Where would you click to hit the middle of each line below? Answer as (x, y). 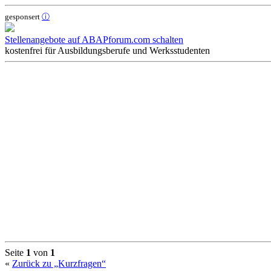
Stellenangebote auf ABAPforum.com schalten (94, 39)
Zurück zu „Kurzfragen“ (59, 263)
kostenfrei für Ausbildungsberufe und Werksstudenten (107, 50)
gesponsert (23, 16)
